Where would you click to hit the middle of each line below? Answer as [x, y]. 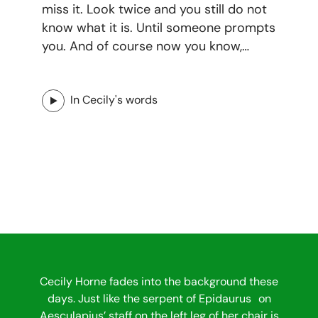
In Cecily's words [114, 100]
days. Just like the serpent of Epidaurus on [159, 299]
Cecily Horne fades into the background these [159, 282]
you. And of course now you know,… [146, 46]
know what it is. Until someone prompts [159, 28]
